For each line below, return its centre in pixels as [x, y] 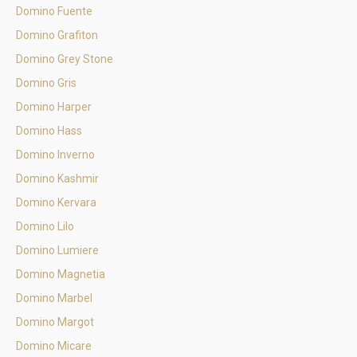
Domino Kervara [56, 202]
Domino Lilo [45, 226]
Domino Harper [54, 107]
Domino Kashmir [57, 178]
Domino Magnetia [61, 274]
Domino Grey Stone [65, 59]
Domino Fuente [54, 11]
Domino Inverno [55, 155]
